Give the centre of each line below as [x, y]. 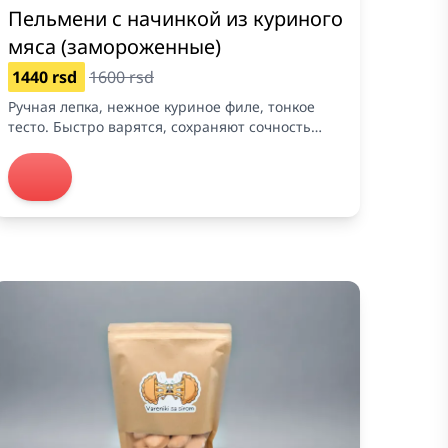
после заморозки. [68, 147]
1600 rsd [121, 77]
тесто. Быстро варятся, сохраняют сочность [159, 127]
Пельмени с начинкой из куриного [175, 19]
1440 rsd [46, 77]
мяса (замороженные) [114, 47]
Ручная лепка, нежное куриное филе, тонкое [161, 107]
